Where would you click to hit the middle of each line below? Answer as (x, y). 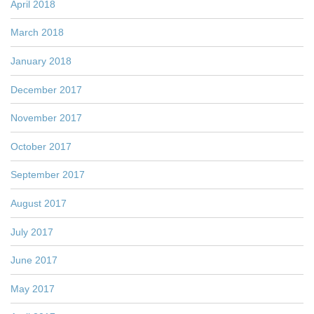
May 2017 (33, 288)
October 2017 (41, 146)
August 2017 (39, 203)
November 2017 (46, 118)
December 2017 (46, 89)
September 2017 (48, 175)
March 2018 (37, 33)
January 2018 (41, 61)
